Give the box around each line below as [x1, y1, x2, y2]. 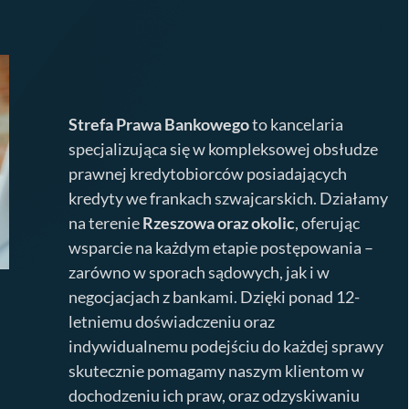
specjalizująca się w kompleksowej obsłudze [68, 138, 379, 159]
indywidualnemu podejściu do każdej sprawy [68, 335, 384, 356]
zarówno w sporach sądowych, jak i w [68, 261, 330, 282]
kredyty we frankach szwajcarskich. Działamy [68, 187, 389, 208]
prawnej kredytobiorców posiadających [68, 163, 348, 184]
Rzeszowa [142, 212, 215, 233]
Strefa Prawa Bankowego [68, 113, 250, 134]
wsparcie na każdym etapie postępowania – [68, 236, 374, 257]
